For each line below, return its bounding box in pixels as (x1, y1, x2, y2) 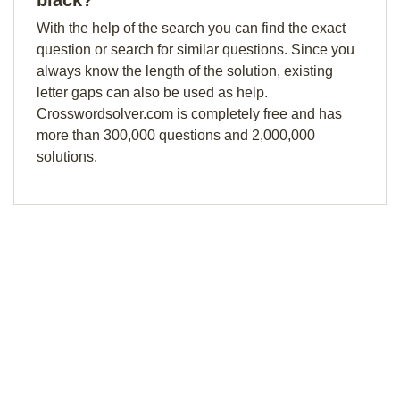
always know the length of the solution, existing (37, 63, 333, 79)
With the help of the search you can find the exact (37, 21, 346, 36)
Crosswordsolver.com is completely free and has (37, 106, 342, 121)
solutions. (37, 149, 97, 164)
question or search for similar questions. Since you (37, 42, 354, 57)
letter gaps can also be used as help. (37, 85, 268, 100)
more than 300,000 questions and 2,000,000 (37, 128, 315, 143)
